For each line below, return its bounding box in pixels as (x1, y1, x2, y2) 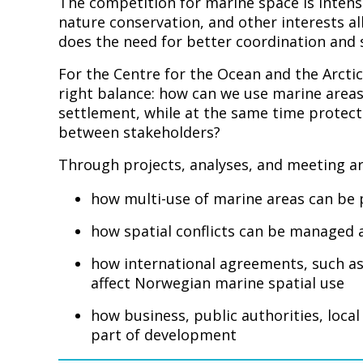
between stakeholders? (58, 122, 220, 142)
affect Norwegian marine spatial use (91, 272, 344, 293)
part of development (91, 324, 237, 344)
